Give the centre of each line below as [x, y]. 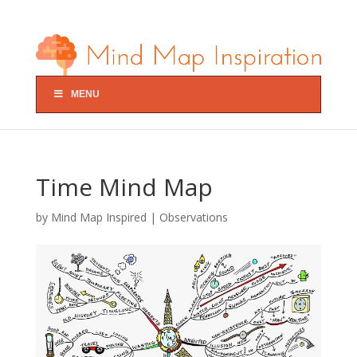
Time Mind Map [124, 186]
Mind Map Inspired [98, 217]
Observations [193, 217]
